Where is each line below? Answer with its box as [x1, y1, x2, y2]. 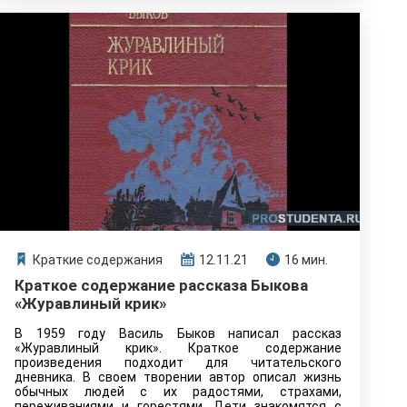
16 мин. [284, 253, 328, 267]
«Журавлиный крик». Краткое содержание [15, 341, 342, 355]
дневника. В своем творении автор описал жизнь [15, 370, 342, 384]
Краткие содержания [33, 253, 163, 267]
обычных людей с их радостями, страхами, [15, 384, 342, 399]
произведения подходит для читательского [15, 355, 342, 370]
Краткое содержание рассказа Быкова [15, 276, 308, 294]
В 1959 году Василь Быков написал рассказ [15, 326, 342, 341]
